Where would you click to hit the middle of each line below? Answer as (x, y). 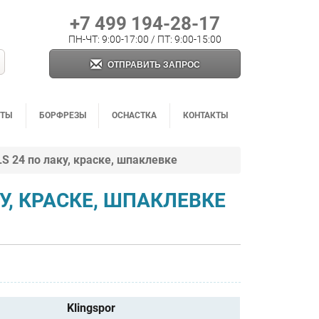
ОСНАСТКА (134, 115)
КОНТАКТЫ (205, 115)
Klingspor (91, 308)
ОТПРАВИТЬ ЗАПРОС (153, 64)
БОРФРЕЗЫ (62, 115)
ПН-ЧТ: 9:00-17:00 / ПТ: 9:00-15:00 (145, 39)
